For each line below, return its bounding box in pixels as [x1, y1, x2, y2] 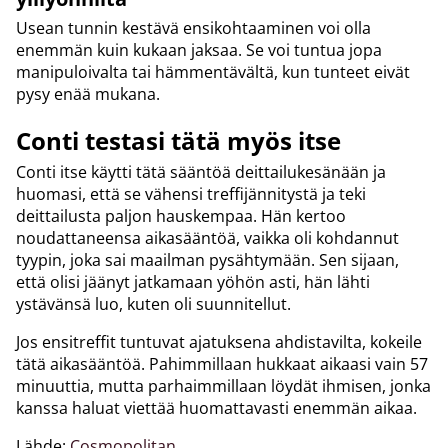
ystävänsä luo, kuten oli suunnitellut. [16, 293, 291, 316]
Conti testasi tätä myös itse [16, 124, 341, 158]
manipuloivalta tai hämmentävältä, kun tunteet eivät [16, 61, 410, 84]
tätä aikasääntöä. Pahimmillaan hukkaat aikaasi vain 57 [16, 353, 428, 376]
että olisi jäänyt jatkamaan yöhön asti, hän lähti [16, 271, 370, 294]
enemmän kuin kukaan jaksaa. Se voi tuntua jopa [16, 39, 382, 62]
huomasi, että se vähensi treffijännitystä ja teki [16, 183, 366, 206]
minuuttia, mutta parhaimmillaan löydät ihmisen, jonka [16, 375, 431, 398]
